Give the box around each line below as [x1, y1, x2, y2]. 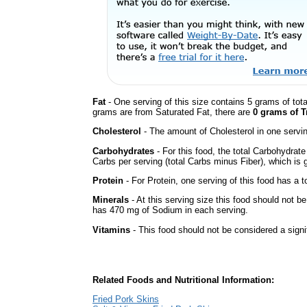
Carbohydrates [93, 145, 154, 156]
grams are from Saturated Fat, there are [93, 106, 253, 117]
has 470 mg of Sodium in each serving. [93, 205, 248, 216]
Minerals [93, 195, 129, 206]
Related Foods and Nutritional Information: [93, 275, 274, 285]
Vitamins [93, 224, 130, 235]
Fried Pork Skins [93, 294, 159, 305]
